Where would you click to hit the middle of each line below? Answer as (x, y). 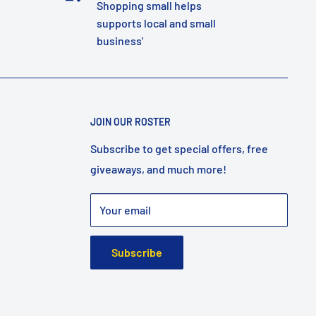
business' (120, 41)
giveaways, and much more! (158, 169)
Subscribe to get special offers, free (179, 149)
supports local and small (156, 23)
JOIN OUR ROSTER (130, 122)
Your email (125, 210)
